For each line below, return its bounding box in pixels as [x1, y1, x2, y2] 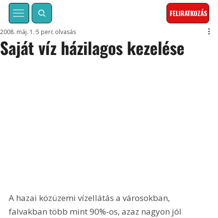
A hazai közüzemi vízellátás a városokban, [9, 192, 172, 203]
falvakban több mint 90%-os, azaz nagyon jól [9, 205, 184, 217]
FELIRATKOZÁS [170, 8, 208, 18]
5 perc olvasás [36, 28, 76, 36]
